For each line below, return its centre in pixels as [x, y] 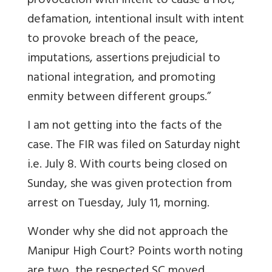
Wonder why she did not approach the [128, 233]
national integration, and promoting [121, 78]
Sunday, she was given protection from [130, 185]
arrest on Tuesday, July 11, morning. [118, 204]
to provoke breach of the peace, [113, 39]
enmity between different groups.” [119, 98]
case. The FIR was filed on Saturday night [134, 146]
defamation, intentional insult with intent [136, 20]
